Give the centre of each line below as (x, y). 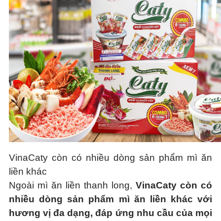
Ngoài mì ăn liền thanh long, (72, 185)
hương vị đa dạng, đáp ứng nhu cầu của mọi (110, 213)
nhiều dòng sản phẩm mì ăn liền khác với (110, 199)
